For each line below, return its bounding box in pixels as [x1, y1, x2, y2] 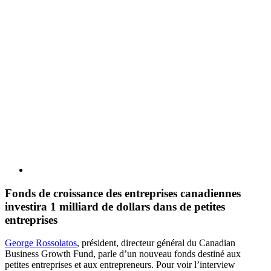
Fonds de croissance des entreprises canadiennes [5, 186, 241, 200]
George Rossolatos [5, 238, 77, 249]
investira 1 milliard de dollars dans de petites [5, 200, 225, 213]
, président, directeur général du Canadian [77, 238, 235, 249]
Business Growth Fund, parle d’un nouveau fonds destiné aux [5, 249, 241, 260]
